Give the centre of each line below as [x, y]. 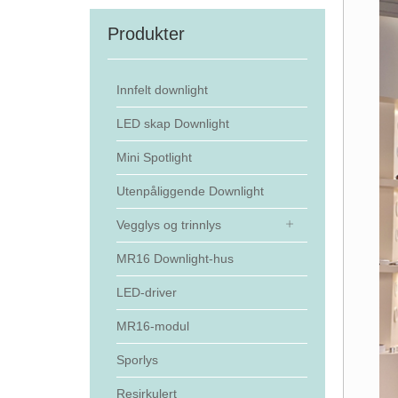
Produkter [146, 34]
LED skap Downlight [172, 123]
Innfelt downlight [162, 90]
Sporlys [137, 360]
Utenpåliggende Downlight [190, 191]
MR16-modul [152, 326]
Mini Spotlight [154, 157]
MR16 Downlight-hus [175, 259]
